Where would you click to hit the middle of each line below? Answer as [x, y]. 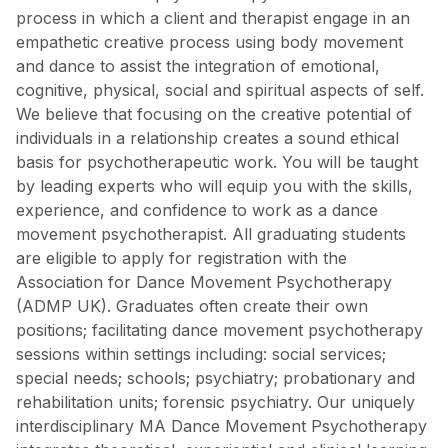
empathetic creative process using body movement [209, 41]
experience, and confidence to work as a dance [197, 209]
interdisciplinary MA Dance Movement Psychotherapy [221, 425]
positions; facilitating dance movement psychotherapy [219, 329]
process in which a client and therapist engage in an [213, 17]
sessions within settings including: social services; [201, 353]
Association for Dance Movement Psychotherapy [204, 281]
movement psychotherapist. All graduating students [211, 233]
